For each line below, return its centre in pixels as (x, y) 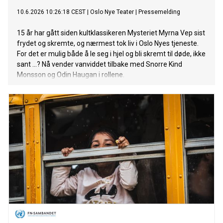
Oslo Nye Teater (112, 12)
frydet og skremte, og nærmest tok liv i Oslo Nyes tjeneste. (108, 44)
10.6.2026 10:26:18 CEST (51, 12)
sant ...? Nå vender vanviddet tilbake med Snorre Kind (100, 64)
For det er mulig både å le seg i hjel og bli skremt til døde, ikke (111, 54)
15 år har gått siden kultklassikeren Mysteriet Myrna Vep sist (111, 33)
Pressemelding (159, 12)
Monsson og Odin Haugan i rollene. (71, 75)
